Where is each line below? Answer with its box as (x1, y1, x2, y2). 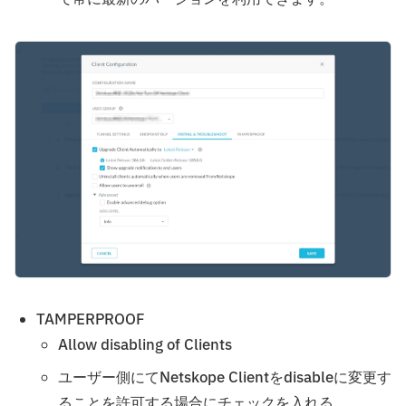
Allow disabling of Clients (58, 333, 232, 356)
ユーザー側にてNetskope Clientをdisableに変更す (58, 366, 391, 389)
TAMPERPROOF (36, 308, 145, 331)
